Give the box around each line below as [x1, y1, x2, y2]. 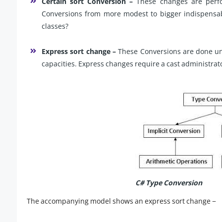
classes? [42, 21, 68, 31]
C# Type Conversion [135, 178, 202, 188]
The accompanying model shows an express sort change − [27, 196, 216, 206]
